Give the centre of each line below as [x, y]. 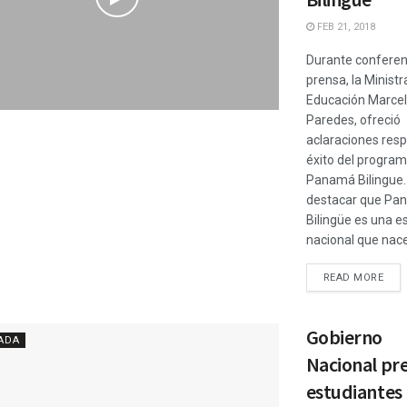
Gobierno [344, 337]
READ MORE [353, 278]
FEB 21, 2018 [344, 27]
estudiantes [354, 392]
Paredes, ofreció [353, 120]
